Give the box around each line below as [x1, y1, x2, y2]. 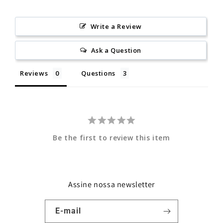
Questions [81, 68, 115, 78]
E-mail [55, 206, 81, 216]
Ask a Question [91, 45, 141, 55]
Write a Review [90, 21, 142, 31]
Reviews [20, 68, 48, 78]
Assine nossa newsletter [68, 179, 155, 190]
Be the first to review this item [53, 132, 170, 142]
